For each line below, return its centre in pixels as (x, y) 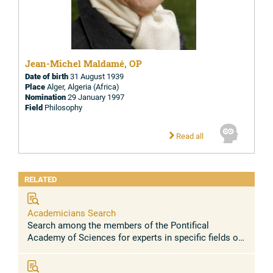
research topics (59, 249)
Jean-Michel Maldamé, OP (83, 64)
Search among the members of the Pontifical (118, 225)
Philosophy (62, 108)
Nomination (45, 97)
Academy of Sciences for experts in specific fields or (134, 237)
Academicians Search (72, 212)
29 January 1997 (95, 97)
